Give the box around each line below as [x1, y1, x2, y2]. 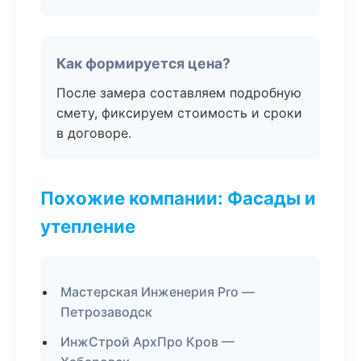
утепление [40, 215, 135, 237]
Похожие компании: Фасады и [40, 187, 316, 209]
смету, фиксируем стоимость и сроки [56, 105, 302, 121]
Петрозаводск [60, 304, 152, 320]
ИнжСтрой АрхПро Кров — [60, 334, 234, 350]
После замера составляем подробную [56, 85, 301, 101]
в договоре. [56, 125, 131, 141]
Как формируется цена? [56, 55, 230, 72]
